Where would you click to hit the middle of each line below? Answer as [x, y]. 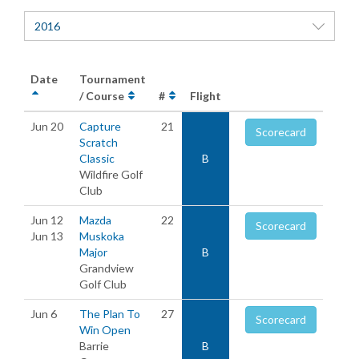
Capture [100, 126]
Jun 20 [47, 126]
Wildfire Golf [111, 174]
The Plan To [110, 314]
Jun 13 [47, 236]
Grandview [107, 268]
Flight [206, 96]
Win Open [105, 330]
